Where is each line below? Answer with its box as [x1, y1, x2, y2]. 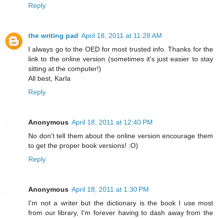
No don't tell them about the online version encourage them [28, 132, 213, 140]
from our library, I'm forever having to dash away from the [28, 209, 213, 217]
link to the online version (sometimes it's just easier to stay [28, 55, 213, 63]
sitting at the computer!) [28, 65, 101, 73]
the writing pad [28, 32, 78, 40]
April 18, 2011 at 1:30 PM [72, 185, 149, 194]
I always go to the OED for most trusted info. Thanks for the [28, 45, 213, 54]
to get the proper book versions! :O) [28, 142, 138, 150]
